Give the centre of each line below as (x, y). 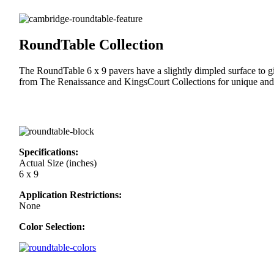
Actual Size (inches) (58, 163)
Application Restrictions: (71, 194)
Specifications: (49, 152)
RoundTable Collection (91, 45)
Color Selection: (52, 226)
